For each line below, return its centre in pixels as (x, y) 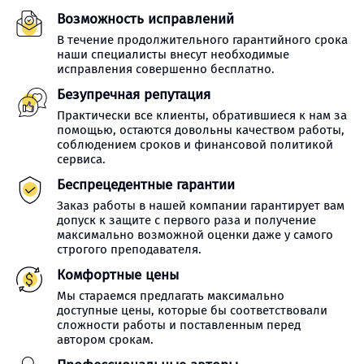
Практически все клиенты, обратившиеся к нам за (202, 115)
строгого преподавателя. (129, 249)
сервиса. (81, 159)
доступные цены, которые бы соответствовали (192, 310)
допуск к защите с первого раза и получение (186, 220)
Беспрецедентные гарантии (146, 185)
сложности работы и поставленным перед (179, 325)
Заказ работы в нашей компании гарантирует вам (201, 206)
